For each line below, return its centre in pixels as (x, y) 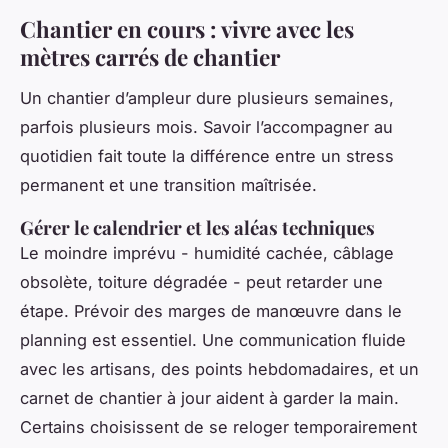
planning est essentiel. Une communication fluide (213, 339)
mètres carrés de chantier (150, 56)
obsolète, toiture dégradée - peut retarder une (201, 281)
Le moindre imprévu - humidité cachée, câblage (207, 252)
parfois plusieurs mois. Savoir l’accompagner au (206, 126)
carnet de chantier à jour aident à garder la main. (209, 397)
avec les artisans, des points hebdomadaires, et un (219, 368)
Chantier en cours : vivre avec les (187, 28)
